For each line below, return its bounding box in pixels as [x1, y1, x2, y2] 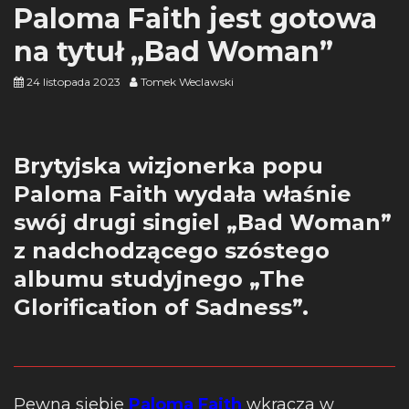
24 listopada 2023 [26, 75, 121, 89]
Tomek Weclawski [141, 75, 234, 89]
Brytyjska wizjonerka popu [14, 152, 323, 179]
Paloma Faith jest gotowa [14, 2, 377, 36]
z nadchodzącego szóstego [14, 237, 330, 264]
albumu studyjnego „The [14, 266, 305, 292]
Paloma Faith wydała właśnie [14, 181, 351, 207]
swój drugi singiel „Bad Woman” [14, 209, 392, 236]
